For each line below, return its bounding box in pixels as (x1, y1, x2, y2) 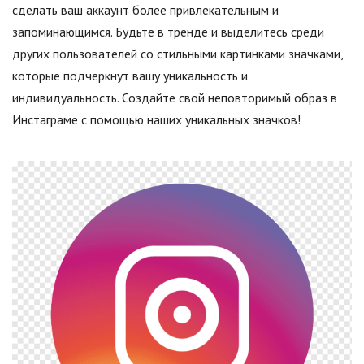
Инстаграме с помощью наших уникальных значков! (12, 111, 301, 128)
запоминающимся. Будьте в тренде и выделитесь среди (12, 24, 324, 40)
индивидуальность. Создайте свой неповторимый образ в (12, 89, 337, 106)
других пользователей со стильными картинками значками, (12, 45, 343, 62)
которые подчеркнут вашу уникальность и (12, 67, 248, 84)
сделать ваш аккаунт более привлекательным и (12, 2, 279, 18)
